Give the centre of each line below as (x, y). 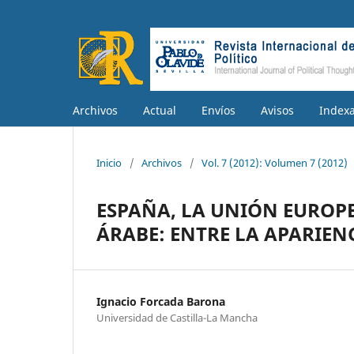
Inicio (109, 162)
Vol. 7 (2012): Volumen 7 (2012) (275, 162)
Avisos (277, 110)
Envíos (218, 110)
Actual (160, 110)
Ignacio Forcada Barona (161, 301)
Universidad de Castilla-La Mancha (177, 317)
